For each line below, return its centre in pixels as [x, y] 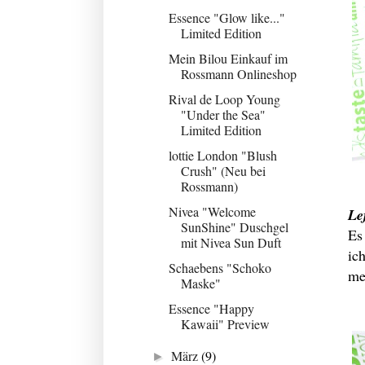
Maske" [200, 283]
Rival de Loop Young [224, 99]
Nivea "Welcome [212, 211]
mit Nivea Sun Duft [231, 242]
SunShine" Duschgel [234, 226]
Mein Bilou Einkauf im [228, 58]
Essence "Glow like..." [226, 17]
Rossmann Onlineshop [238, 73]
